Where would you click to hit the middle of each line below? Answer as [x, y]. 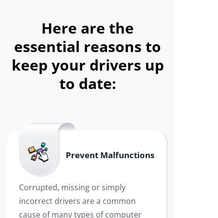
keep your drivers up [88, 65]
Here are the [88, 28]
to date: [88, 83]
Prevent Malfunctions [110, 155]
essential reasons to [88, 46]
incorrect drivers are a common [77, 201]
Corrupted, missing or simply [72, 187]
